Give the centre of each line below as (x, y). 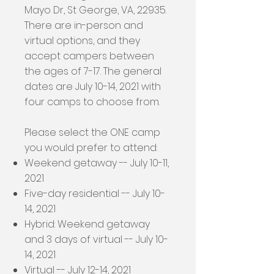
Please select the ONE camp (92, 132)
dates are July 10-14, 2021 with (93, 87)
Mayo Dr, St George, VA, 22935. (95, 10)
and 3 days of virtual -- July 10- (96, 239)
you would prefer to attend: (91, 148)
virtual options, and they (82, 41)
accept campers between (89, 56)
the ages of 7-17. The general (93, 71)
